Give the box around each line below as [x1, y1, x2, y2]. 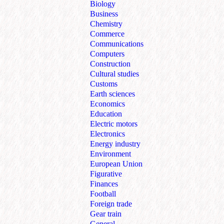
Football [90, 189, 116, 198]
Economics [90, 99, 125, 108]
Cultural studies [90, 69, 139, 78]
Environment [90, 149, 131, 158]
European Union [90, 159, 142, 168]
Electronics [90, 129, 125, 138]
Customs [90, 79, 117, 88]
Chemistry [90, 19, 122, 28]
